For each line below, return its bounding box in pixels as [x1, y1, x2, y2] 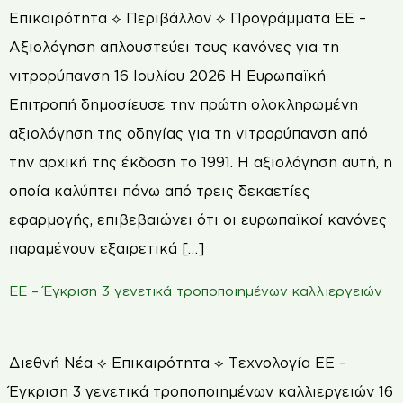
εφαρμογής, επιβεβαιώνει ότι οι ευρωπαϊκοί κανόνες [9, 211, 387, 228]
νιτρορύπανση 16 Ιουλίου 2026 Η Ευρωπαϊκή [9, 67, 326, 85]
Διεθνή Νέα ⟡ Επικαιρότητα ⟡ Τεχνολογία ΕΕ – [9, 354, 346, 371]
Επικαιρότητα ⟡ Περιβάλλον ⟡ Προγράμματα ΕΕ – [9, 10, 366, 27]
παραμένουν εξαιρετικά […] [9, 240, 205, 257]
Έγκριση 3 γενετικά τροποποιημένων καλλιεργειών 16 [9, 382, 393, 399]
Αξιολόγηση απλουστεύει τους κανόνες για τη [9, 39, 339, 56]
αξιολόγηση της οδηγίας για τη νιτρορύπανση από [9, 125, 368, 142]
